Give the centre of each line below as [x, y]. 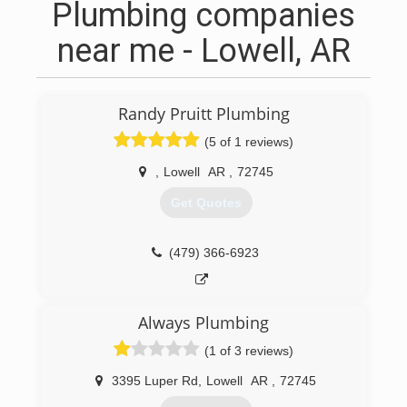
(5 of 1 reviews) [249, 142]
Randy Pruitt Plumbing [203, 114]
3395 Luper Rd [155, 381]
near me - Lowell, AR [203, 51]
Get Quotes [206, 203]
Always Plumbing [203, 323]
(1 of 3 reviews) [249, 351]
